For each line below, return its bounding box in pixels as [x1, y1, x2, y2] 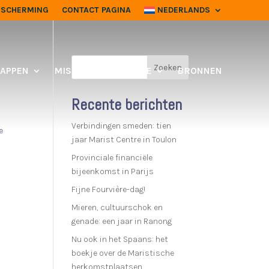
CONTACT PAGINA [61, 5, 131, 15]
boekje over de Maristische [71, 248, 175, 258]
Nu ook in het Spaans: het [71, 234, 169, 244]
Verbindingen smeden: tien [71, 121, 172, 131]
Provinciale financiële [71, 153, 153, 163]
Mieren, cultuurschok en [71, 202, 163, 213]
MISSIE [53, 65, 86, 76]
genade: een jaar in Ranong [71, 216, 172, 226]
